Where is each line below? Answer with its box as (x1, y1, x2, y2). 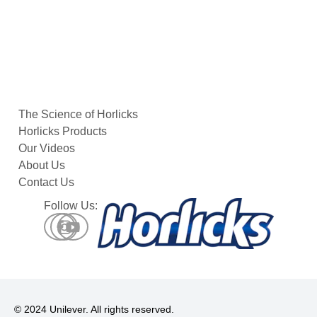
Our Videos (18, 142, 75, 154)
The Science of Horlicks (18, 108, 138, 120)
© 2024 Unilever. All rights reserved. (14, 303, 174, 315)
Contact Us (18, 175, 74, 188)
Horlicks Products (18, 125, 107, 137)
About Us (18, 158, 65, 171)
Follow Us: (43, 199, 98, 212)
